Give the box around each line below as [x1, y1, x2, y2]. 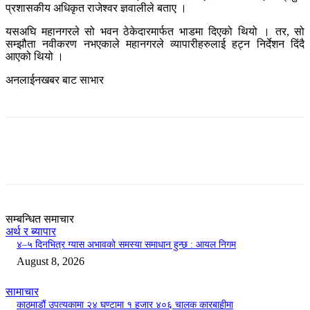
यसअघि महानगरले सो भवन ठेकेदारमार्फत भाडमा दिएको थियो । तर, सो [6, 26, 304, 38]
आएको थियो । [6, 51, 64, 63]
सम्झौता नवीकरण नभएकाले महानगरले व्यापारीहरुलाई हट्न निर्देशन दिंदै [6, 38, 304, 51]
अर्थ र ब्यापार [6, 226, 56, 238]
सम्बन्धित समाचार [6, 213, 74, 226]
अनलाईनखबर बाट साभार [6, 74, 104, 86]
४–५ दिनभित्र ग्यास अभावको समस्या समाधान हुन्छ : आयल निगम [17, 239, 236, 250]
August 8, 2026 [17, 255, 84, 268]
